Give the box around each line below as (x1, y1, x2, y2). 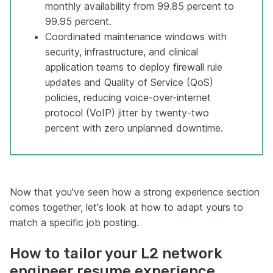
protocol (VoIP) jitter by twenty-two (45, 106, 209, 119)
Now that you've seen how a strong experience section (10, 185, 260, 198)
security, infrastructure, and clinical (45, 45, 198, 58)
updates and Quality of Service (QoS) (45, 76, 213, 88)
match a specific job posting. (10, 216, 139, 229)
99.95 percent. (45, 15, 112, 27)
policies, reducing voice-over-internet (45, 91, 211, 104)
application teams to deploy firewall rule (45, 60, 222, 73)
